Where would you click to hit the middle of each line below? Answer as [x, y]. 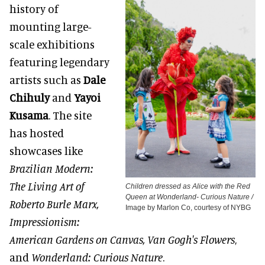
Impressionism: [45, 222]
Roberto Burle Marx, [54, 204]
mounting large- [50, 27]
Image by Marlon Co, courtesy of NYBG [188, 208]
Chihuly [30, 98]
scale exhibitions [52, 44]
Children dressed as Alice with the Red [188, 187]
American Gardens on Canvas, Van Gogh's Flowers [122, 240]
